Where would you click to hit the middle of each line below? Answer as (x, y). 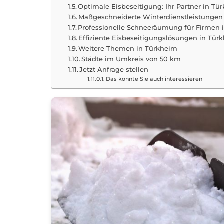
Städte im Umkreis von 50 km (131, 59)
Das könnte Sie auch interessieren (154, 79)
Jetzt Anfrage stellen (114, 69)
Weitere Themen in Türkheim (128, 48)
